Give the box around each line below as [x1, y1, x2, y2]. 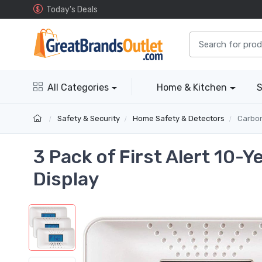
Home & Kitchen [157, 82, 227, 94]
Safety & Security [57, 114, 120, 123]
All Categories [47, 82, 109, 94]
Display [33, 168, 99, 191]
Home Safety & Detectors [133, 114, 225, 123]
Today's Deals [46, 4, 98, 15]
